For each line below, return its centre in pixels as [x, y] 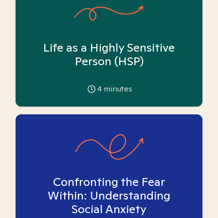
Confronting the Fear [109, 182]
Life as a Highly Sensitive [109, 47]
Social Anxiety [109, 209]
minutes [117, 89]
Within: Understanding [109, 195]
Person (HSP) [109, 61]
